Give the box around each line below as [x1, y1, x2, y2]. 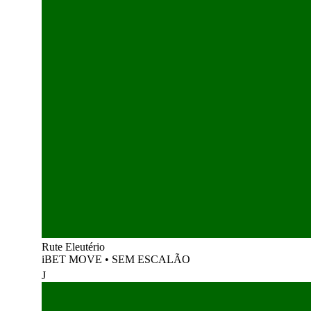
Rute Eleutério [42, 241, 105, 253]
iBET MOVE [42, 253, 105, 266]
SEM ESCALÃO [112, 253, 190, 266]
